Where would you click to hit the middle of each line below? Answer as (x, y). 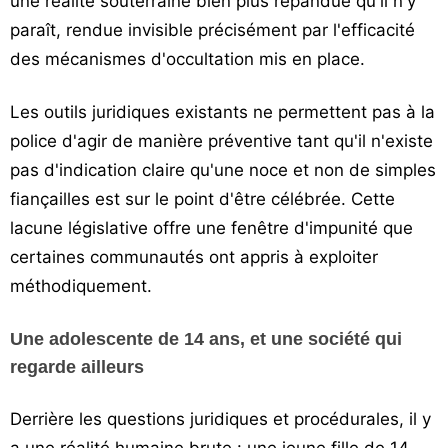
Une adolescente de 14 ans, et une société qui (206, 339)
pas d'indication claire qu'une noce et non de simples (223, 170)
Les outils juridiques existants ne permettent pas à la (222, 112)
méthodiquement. (81, 286)
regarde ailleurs (77, 367)
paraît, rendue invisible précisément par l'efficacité (212, 30)
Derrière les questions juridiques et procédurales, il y (220, 419)
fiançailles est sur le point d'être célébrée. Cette (202, 199)
